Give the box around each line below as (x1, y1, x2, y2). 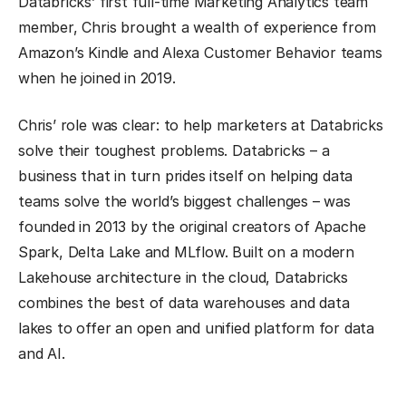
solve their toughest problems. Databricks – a (18, 141, 330, 160)
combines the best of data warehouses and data (18, 294, 350, 313)
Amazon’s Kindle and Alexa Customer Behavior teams (18, 43, 382, 63)
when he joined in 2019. (18, 69, 176, 88)
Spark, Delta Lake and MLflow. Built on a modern (18, 243, 355, 262)
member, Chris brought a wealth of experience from (18, 18, 376, 37)
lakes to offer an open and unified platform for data (18, 319, 375, 338)
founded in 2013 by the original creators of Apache (18, 217, 366, 237)
